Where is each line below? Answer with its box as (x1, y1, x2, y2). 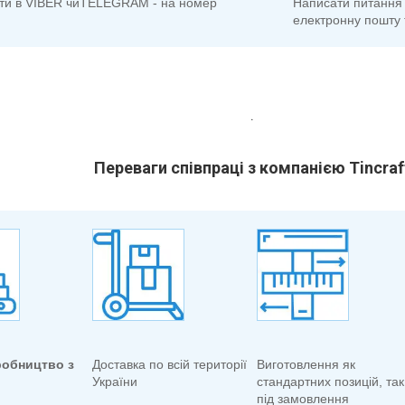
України (92, 374, 137, 390)
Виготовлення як (257, 357, 355, 372)
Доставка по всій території (92, 357, 247, 372)
